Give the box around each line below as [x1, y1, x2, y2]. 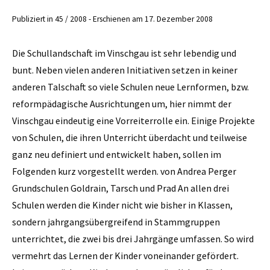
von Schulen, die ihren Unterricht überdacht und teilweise [12, 131, 247, 143]
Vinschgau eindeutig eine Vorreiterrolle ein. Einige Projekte [12, 114, 255, 127]
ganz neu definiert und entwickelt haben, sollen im [12, 148, 221, 160]
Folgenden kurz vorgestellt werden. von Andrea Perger [12, 165, 236, 177]
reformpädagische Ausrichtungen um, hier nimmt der [12, 97, 231, 110]
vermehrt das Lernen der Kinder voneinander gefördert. [12, 249, 239, 262]
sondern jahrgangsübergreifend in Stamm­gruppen [12, 215, 220, 228]
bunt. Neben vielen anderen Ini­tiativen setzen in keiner [12, 63, 237, 76]
